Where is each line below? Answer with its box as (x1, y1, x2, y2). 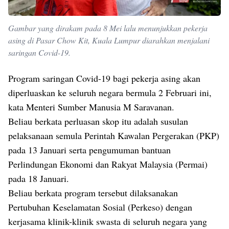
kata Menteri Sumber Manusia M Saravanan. (8, 101, 174, 113)
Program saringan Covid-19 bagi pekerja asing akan (8, 72, 200, 85)
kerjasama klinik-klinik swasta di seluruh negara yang (8, 215, 207, 228)
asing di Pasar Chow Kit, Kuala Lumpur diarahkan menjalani (8, 35, 210, 46)
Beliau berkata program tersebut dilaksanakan (8, 187, 178, 199)
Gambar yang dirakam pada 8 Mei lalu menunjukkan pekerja (8, 22, 208, 34)
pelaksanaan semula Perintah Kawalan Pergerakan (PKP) (8, 129, 219, 142)
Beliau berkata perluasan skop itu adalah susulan (8, 115, 188, 128)
